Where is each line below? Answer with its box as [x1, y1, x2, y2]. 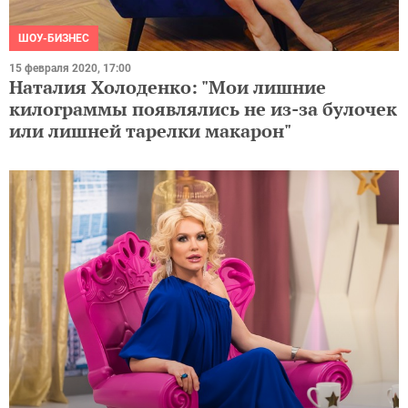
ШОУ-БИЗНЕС [18, 31, 89, 45]
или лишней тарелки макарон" [9, 117, 291, 143]
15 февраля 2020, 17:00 [9, 61, 131, 75]
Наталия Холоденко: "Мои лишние [9, 74, 326, 99]
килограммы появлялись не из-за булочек [9, 96, 397, 121]
